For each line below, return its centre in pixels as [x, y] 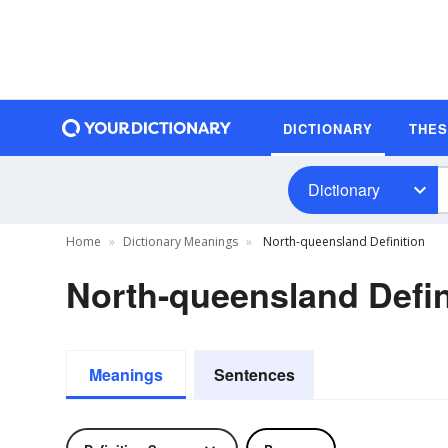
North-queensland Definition [342, 241]
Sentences [254, 374]
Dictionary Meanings [180, 241]
